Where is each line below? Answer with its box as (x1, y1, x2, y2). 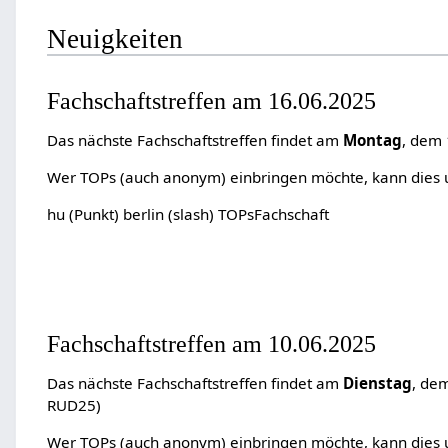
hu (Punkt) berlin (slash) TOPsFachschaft (46, 204, 329, 225)
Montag (342, 129, 402, 150)
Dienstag (342, 373, 412, 394)
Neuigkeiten (46, 24, 183, 55)
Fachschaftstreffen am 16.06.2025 (46, 86, 376, 114)
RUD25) (46, 395, 101, 416)
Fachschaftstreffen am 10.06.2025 (46, 330, 376, 358)
